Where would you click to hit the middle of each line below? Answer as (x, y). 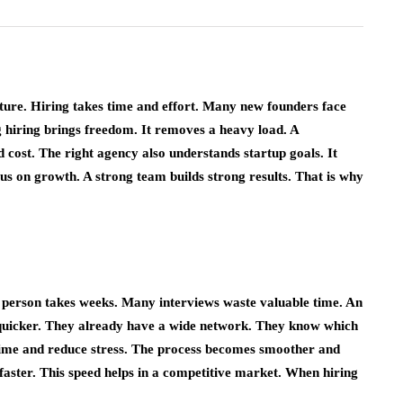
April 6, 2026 (199, 106)
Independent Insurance (268, 53)
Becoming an (224, 28)
